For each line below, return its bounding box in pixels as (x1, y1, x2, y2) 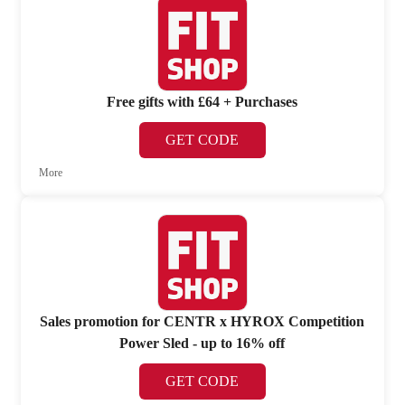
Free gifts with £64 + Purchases (107, 94, 298, 110)
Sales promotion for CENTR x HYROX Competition (40, 313, 365, 329)
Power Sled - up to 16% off (119, 334, 286, 351)
